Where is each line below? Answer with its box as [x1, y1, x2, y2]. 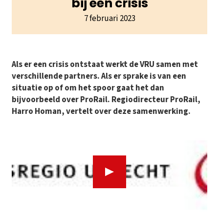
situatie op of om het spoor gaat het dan [12, 82, 164, 94]
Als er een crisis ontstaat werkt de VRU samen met [12, 59, 198, 71]
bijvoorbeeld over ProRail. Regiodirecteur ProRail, [12, 94, 200, 106]
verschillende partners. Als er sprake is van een [12, 70, 186, 83]
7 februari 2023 [84, 13, 135, 25]
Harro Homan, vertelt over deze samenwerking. [12, 106, 191, 118]
